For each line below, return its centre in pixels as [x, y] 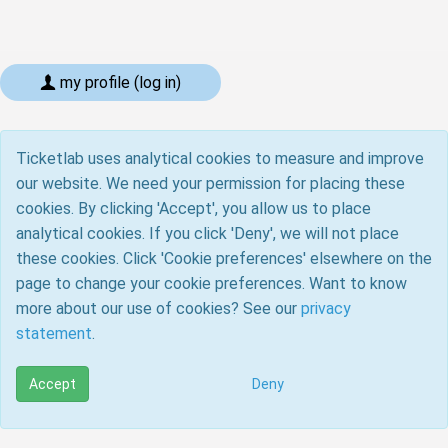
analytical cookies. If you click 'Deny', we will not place [207, 233]
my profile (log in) [118, 82]
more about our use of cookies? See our [158, 308]
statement [54, 333]
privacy [326, 308]
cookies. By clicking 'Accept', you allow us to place [193, 208]
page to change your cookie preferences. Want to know [211, 283]
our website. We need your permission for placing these [210, 183]
